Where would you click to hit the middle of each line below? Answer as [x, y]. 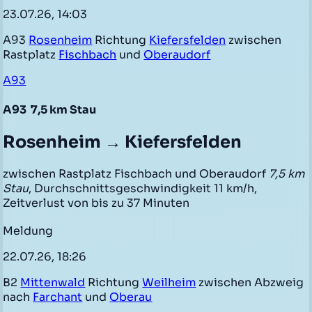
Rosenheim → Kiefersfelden [123, 142]
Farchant [58, 297]
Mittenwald [53, 283]
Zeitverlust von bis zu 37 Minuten [96, 203]
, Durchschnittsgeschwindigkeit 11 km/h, [143, 189]
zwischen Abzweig [250, 283]
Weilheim [169, 283]
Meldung [28, 231]
